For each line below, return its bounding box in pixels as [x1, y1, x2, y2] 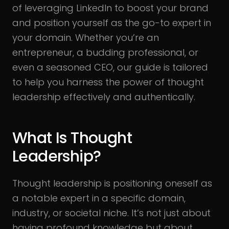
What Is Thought [12, 127, 132, 149]
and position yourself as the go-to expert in [12, 16, 211, 29]
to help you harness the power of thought [12, 76, 204, 88]
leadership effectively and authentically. [12, 90, 195, 103]
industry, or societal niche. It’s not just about [12, 207, 211, 219]
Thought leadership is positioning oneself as [12, 177, 212, 190]
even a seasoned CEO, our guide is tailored [12, 61, 208, 74]
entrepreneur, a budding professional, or [12, 46, 198, 59]
